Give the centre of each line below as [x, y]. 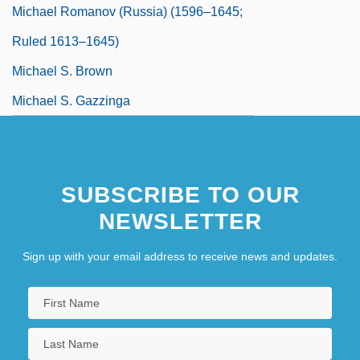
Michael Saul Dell [63, 130]
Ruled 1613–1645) [65, 41]
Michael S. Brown [62, 71]
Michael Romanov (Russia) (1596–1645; [127, 11]
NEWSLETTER [180, 221]
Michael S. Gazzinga [71, 100]
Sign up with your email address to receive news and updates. [180, 256]
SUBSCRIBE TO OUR [180, 194]
